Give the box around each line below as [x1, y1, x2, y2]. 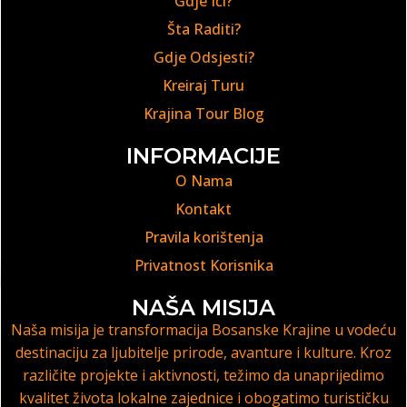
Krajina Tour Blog [143, 104, 264, 124]
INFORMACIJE [126, 143, 281, 170]
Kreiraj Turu [163, 75, 244, 96]
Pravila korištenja [144, 227, 263, 248]
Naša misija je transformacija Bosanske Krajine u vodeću [11, 320, 396, 341]
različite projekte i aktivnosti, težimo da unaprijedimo [23, 365, 384, 386]
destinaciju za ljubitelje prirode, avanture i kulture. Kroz [15, 342, 392, 363]
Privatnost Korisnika [134, 255, 273, 276]
